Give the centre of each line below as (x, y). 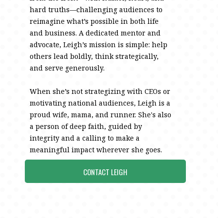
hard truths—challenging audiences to (96, 9)
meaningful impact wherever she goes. (96, 150)
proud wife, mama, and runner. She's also (101, 115)
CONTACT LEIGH (105, 172)
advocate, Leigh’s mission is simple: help (99, 45)
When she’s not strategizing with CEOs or (100, 91)
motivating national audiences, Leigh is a (100, 103)
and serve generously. (67, 68)
